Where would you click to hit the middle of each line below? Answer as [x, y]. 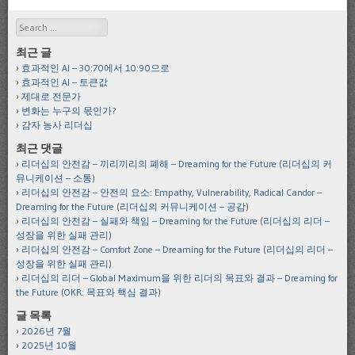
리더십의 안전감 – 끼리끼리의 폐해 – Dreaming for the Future [149, 164]
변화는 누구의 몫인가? [69, 111]
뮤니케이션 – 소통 [54, 178]
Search [30, 25]
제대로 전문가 [51, 97]
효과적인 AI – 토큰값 [65, 82]
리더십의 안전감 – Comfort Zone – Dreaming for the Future [141, 250]
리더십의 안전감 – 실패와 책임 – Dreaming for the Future [139, 221]
